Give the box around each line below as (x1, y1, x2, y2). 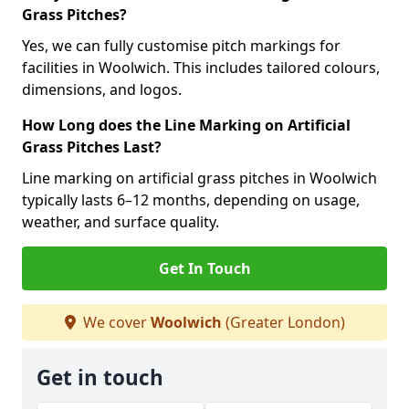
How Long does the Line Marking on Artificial (22, 115, 351, 135)
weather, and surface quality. (22, 212, 219, 232)
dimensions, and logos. (22, 79, 182, 100)
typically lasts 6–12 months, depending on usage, (22, 190, 360, 210)
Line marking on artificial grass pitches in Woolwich (22, 168, 377, 188)
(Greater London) (221, 312, 345, 332)
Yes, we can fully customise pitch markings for (22, 36, 341, 56)
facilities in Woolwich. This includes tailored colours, (22, 58, 380, 78)
